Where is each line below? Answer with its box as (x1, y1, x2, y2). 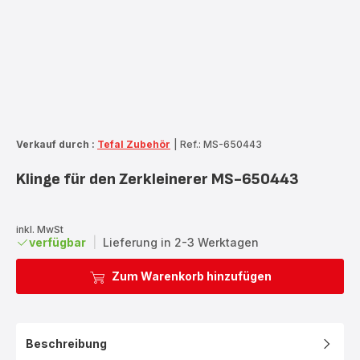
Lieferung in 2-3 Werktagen (103, 235, 259, 249)
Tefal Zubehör (97, 137, 170, 150)
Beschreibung (26, 336, 107, 350)
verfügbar (29, 235, 86, 249)
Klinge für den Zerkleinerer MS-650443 (16, 169, 299, 189)
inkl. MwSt (16, 223, 63, 235)
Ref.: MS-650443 (180, 137, 262, 150)
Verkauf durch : (16, 137, 95, 150)
